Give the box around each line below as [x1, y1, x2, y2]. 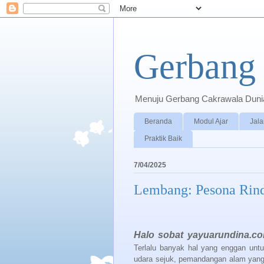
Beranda [144, 117, 172, 126]
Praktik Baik [144, 134, 182, 143]
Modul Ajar [194, 117, 228, 126]
